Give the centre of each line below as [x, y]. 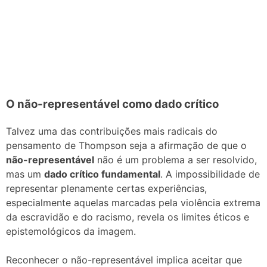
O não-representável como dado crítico [112, 104]
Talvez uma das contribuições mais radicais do [112, 131]
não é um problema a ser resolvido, [176, 160]
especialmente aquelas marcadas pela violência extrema [133, 203]
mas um [25, 174]
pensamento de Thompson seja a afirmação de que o [126, 146]
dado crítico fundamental [102, 174]
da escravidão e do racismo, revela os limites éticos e [128, 217]
